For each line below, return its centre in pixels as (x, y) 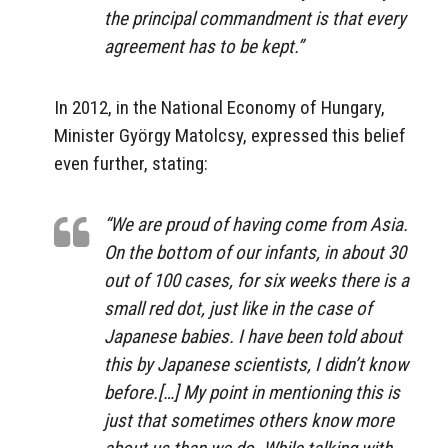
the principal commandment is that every (255, 19)
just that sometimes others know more (249, 420)
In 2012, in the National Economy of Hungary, (219, 107)
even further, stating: (131, 163)
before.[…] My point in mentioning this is (252, 392)
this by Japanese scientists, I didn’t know (256, 364)
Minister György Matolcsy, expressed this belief (230, 135)
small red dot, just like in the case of (238, 308)
